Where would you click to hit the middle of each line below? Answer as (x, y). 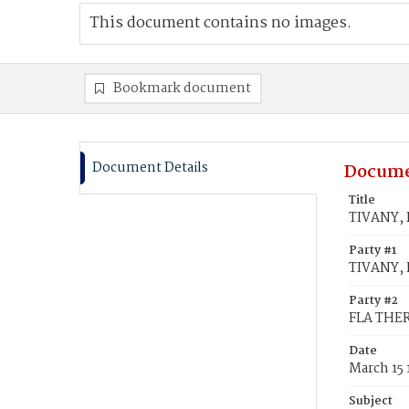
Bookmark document (182, 89)
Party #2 (373, 301)
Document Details (150, 168)
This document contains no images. (220, 23)
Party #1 (372, 251)
